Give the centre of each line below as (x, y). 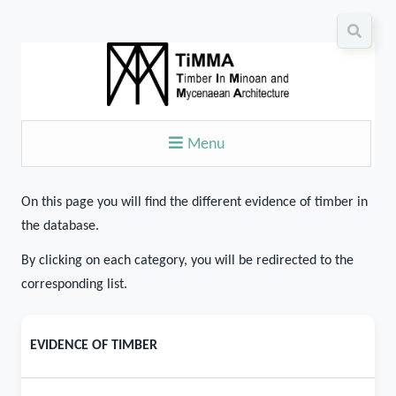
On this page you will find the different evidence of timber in (194, 202)
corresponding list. (74, 285)
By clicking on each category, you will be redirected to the (187, 261)
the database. (60, 226)
